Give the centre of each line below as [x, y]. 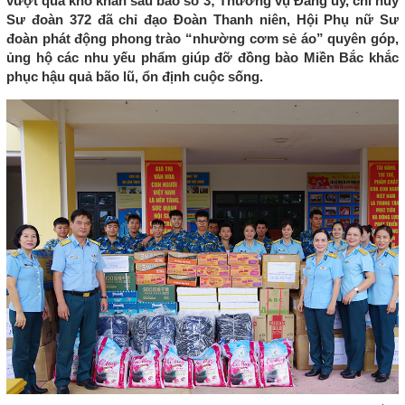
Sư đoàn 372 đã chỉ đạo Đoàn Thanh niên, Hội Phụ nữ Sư [202, 20]
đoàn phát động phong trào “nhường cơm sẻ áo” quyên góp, [202, 39]
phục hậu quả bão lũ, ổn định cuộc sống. [135, 77]
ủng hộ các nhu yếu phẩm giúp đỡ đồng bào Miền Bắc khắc [202, 58]
